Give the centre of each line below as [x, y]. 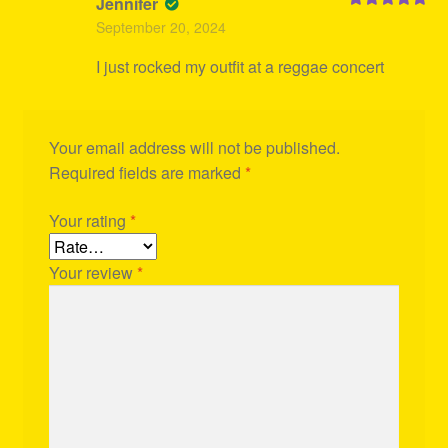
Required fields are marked [146, 173]
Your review [92, 273]
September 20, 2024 [160, 26]
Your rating [89, 221]
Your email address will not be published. [194, 148]
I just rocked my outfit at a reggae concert [239, 66]
